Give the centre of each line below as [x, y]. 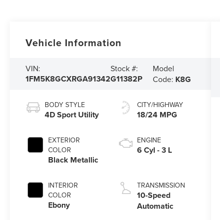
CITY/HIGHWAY [160, 104]
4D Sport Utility [72, 114]
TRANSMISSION [161, 185]
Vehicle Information [74, 42]
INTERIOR [63, 185]
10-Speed [153, 195]
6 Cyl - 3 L [154, 150]
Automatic [155, 206]
